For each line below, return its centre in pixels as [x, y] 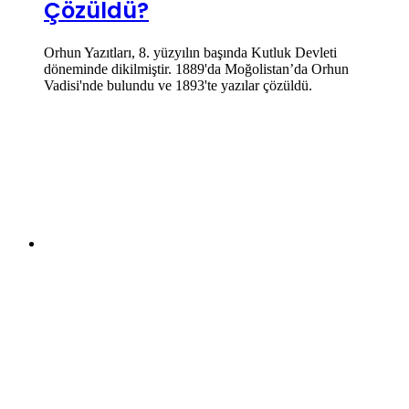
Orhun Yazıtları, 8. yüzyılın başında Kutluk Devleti [190, 53]
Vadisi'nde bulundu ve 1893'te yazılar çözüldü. [178, 86]
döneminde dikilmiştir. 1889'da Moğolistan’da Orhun [196, 69]
